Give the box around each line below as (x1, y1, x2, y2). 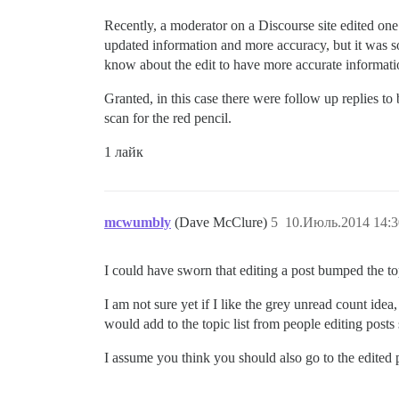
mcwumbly (104, 215, 171, 230)
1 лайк (104, 144, 143, 159)
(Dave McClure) (175, 215, 271, 230)
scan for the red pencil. (104, 110, 232, 126)
